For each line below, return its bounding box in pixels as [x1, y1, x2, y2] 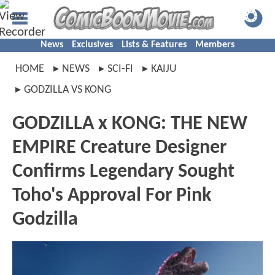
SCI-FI [107, 63, 133, 75]
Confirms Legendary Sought [12, 162, 234, 182]
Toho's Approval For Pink [12, 186, 211, 206]
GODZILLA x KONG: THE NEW [12, 114, 247, 134]
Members [195, 40, 234, 50]
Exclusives [72, 40, 113, 50]
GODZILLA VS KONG [24, 84, 111, 96]
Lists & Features [122, 40, 187, 50]
